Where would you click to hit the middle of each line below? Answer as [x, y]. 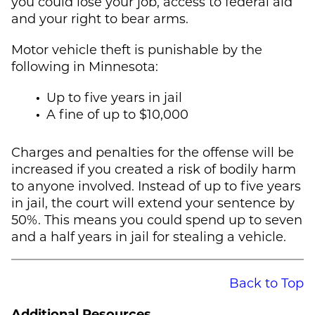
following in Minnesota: [85, 66]
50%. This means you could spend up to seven [157, 219]
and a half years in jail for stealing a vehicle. [149, 236]
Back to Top [266, 282]
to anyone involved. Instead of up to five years [156, 185]
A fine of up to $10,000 [117, 114]
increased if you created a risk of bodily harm [154, 168]
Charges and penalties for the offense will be [153, 152]
